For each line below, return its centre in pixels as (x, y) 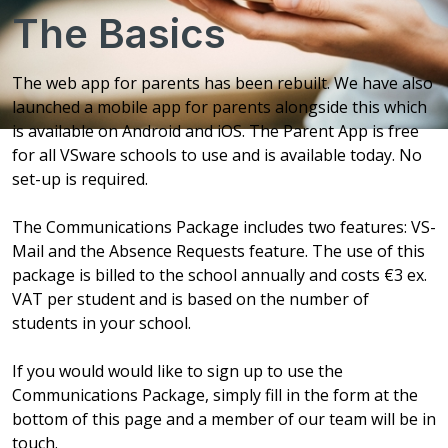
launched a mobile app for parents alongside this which (219, 107)
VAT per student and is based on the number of (190, 299)
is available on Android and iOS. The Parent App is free (215, 131)
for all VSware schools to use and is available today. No (217, 155)
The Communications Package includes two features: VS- (224, 227)
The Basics (119, 34)
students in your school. (101, 323)
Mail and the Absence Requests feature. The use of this (218, 251)
